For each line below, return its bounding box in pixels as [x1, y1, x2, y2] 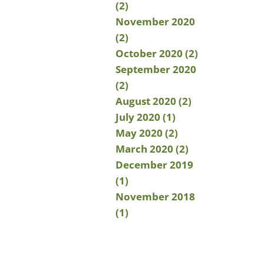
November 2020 [115, 15, 195, 28]
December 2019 [115, 158, 193, 171]
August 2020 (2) [115, 94, 192, 108]
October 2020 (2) [115, 47, 198, 60]
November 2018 [115, 190, 195, 203]
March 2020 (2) [115, 142, 189, 156]
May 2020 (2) [115, 126, 178, 140]
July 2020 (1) [115, 110, 176, 124]
